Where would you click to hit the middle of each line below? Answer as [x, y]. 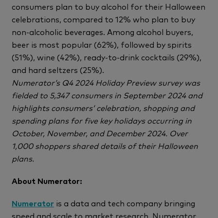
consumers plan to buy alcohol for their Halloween [109, 6]
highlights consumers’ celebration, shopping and [103, 108]
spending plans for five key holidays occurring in [102, 120]
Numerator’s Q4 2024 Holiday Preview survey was [106, 82]
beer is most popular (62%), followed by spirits [102, 44]
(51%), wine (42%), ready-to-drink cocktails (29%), [107, 57]
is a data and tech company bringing [125, 203]
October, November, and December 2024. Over [100, 133]
